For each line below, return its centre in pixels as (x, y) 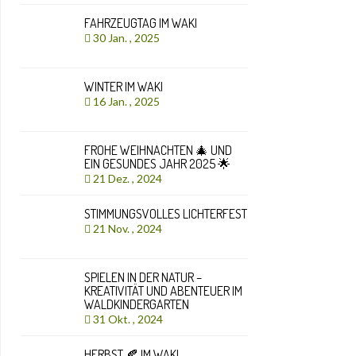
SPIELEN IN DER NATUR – (143, 277)
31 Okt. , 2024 (129, 319)
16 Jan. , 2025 (128, 101)
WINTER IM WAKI (124, 87)
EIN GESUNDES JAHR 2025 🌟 (157, 164)
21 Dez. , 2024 (129, 178)
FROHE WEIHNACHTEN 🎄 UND (158, 150)
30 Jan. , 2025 (128, 38)
